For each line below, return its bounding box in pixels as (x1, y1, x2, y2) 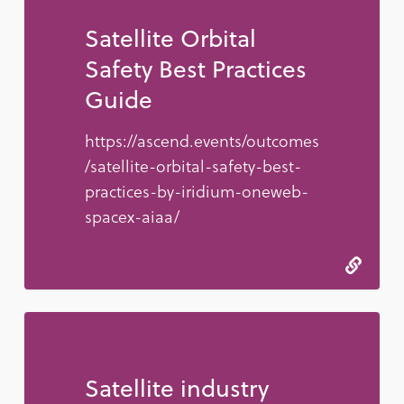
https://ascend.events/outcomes (84, 128, 319, 153)
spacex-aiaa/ (84, 204, 179, 229)
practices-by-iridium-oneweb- (84, 179, 308, 204)
